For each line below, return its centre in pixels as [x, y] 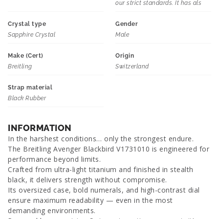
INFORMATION [40, 128]
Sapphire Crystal [32, 35]
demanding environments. [52, 210]
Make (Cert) [26, 56]
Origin [125, 56]
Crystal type [27, 24]
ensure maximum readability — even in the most [90, 200]
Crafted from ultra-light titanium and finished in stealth [101, 169]
